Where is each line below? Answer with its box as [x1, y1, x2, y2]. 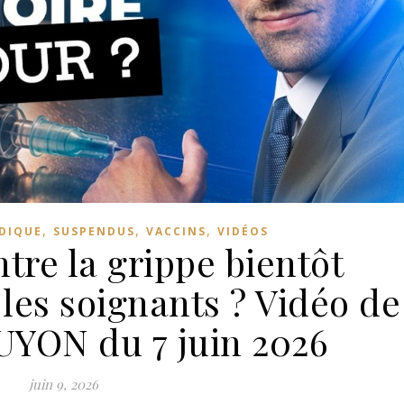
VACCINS [145, 224, 207, 240]
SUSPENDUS [52, 224, 135, 240]
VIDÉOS [216, 224, 269, 240]
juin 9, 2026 [29, 375, 98, 394]
